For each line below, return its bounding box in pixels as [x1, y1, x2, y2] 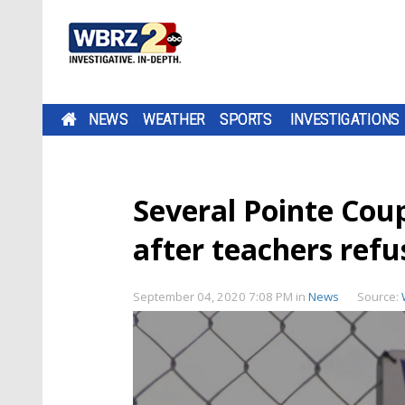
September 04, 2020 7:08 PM [133, 288, 296, 305]
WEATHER [142, 110, 205, 128]
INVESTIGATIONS [289, 110, 400, 128]
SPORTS [220, 110, 272, 128]
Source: [357, 288, 401, 305]
